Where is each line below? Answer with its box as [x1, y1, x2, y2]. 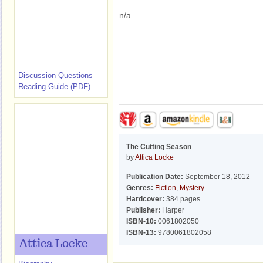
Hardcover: [126, 195, 164, 203]
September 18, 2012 [183, 173, 250, 181]
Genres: [126, 184, 153, 192]
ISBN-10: [126, 217, 156, 225]
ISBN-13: [126, 228, 156, 237]
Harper [160, 206, 184, 214]
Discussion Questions [18, 71, 93, 80]
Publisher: [126, 206, 160, 214]
